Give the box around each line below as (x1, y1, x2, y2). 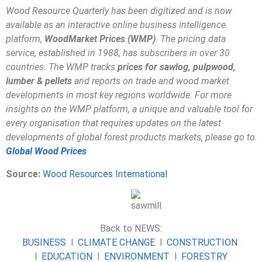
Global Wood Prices (6, 146, 87, 157)
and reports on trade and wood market (72, 75, 229, 87)
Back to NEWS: (100, 222, 162, 234)
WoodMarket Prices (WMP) (44, 33, 156, 45)
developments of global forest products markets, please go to (6, 132, 255, 143)
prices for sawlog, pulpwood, (118, 61, 236, 73)
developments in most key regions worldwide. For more (6, 89, 232, 101)
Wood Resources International (43, 168, 167, 180)
